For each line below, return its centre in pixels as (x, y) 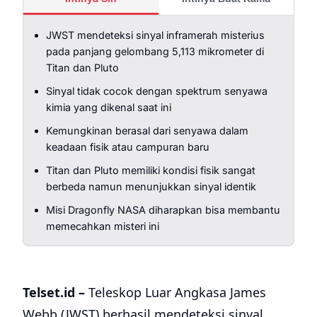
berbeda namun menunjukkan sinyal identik (151, 187)
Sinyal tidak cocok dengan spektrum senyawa (157, 91)
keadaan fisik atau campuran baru (128, 147)
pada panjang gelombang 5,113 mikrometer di (155, 52)
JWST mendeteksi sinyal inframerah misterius (155, 35)
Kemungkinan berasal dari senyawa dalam (147, 131)
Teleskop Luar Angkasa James (175, 293)
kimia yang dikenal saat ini (109, 108)
